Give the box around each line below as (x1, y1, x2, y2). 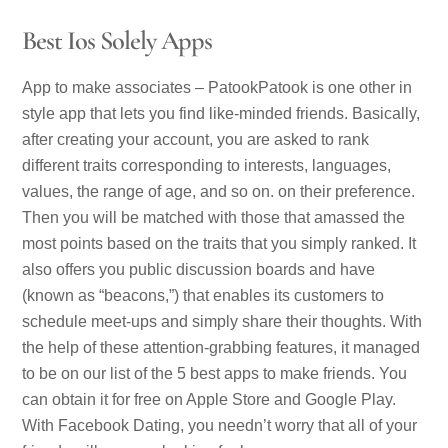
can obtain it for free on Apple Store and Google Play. (22, 390, 397, 408)
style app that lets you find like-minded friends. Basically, (22, 104, 421, 122)
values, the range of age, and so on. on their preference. (22, 182, 416, 200)
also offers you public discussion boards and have (22, 260, 376, 278)
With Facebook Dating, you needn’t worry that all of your (22, 416, 418, 434)
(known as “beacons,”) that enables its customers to (22, 286, 385, 304)
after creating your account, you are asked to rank (22, 130, 370, 148)
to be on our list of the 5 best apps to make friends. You (22, 364, 408, 382)
